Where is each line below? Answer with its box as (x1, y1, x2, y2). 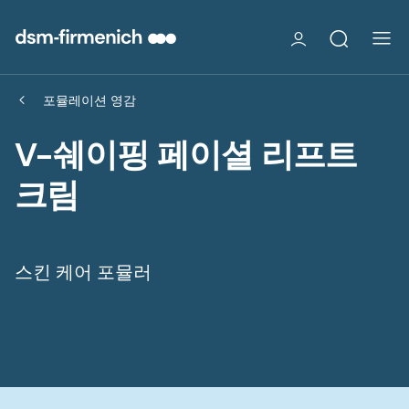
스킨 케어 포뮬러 (15, 259, 152, 284)
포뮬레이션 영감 (43, 91, 136, 109)
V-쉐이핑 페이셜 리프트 (15, 132, 358, 176)
